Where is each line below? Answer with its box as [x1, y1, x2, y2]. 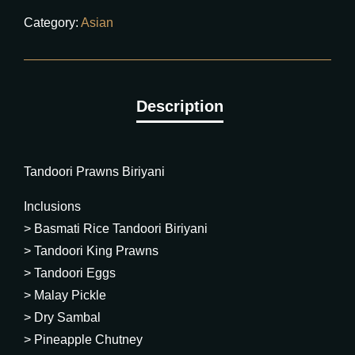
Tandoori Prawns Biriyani [24, 165, 165, 179]
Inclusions [24, 200, 81, 214]
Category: [24, 16, 81, 30]
